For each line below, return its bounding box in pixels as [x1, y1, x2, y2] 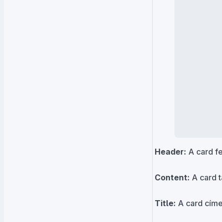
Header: [155, 147, 186, 157]
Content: [155, 172, 190, 183]
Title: [155, 198, 176, 209]
